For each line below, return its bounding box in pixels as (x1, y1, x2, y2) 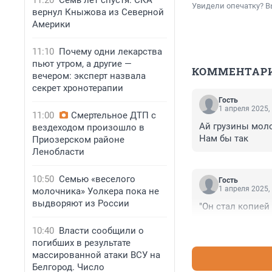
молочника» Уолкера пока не (32, 186, 159, 197)
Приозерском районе (32, 134, 124, 145)
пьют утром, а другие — (32, 58, 132, 69)
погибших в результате (32, 237, 131, 248)
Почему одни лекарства (59, 46, 162, 57)
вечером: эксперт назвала (32, 70, 146, 81)
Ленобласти (32, 146, 84, 157)
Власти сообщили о (59, 225, 144, 236)
